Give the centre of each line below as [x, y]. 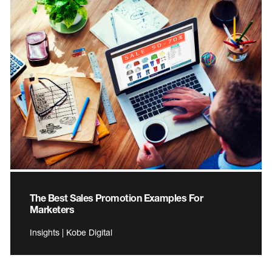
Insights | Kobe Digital [71, 233]
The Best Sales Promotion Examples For [117, 198]
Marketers [52, 209]
